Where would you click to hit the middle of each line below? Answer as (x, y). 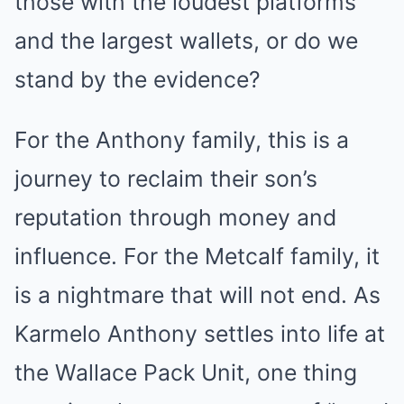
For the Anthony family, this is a (182, 140)
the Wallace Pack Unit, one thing (186, 372)
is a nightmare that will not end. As (197, 295)
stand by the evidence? (138, 79)
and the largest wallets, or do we (186, 41)
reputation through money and (175, 217)
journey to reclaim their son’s (166, 179)
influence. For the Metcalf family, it (197, 256)
